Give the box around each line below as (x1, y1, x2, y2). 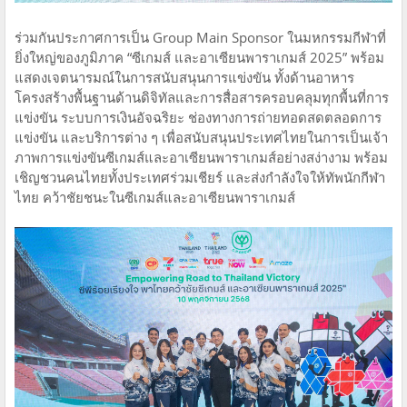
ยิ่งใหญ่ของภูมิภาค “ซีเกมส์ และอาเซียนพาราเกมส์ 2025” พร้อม (15, 47, 384, 66)
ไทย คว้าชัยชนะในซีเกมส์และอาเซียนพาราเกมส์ (15, 187, 295, 206)
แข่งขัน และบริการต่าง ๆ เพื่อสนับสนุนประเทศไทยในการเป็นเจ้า (15, 127, 388, 146)
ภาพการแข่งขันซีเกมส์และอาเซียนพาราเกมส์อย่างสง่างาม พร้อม (15, 147, 388, 166)
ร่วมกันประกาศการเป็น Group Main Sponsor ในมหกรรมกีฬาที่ (15, 27, 386, 46)
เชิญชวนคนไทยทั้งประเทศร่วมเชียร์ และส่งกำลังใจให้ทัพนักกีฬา (15, 167, 385, 186)
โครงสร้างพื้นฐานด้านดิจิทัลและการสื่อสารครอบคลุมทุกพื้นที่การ (15, 87, 389, 106)
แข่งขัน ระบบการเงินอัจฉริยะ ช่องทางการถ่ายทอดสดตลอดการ (15, 107, 382, 126)
